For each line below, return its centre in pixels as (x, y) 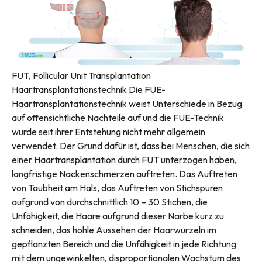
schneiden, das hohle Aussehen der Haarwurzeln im (114, 230)
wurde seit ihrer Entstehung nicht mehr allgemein (108, 132)
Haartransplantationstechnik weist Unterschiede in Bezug (127, 104)
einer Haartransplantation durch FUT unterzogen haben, (124, 160)
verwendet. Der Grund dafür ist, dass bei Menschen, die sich (131, 146)
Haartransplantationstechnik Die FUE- (89, 90)
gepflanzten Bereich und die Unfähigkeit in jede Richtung (124, 244)
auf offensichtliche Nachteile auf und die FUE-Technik (118, 118)
